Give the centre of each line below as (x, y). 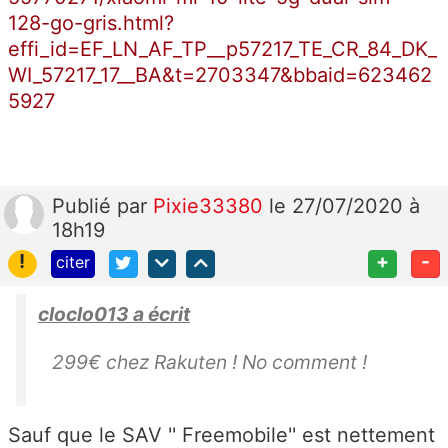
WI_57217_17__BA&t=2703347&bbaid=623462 (220, 74)
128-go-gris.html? (91, 22)
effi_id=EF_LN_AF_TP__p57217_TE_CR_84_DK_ (222, 48)
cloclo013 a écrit (114, 314)
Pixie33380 (211, 205)
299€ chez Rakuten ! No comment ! (212, 362)
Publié (84, 205)
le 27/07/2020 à (344, 205)
